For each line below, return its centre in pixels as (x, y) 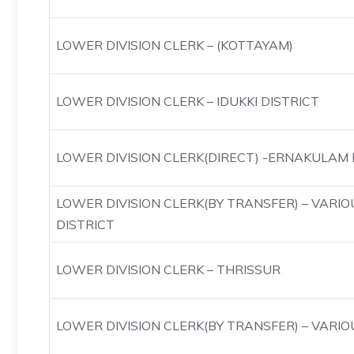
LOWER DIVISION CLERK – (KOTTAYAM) (175, 45)
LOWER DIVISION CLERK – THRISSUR (168, 269)
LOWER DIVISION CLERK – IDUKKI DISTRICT (188, 101)
